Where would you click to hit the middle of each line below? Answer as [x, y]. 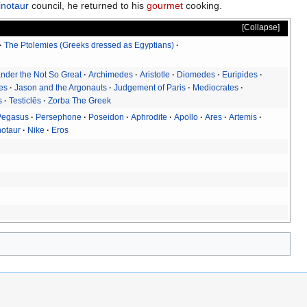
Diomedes [196, 74]
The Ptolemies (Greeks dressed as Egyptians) [89, 45]
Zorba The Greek [80, 100]
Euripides [240, 74]
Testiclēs [25, 100]
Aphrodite [149, 117]
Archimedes [111, 74]
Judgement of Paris [150, 87]
